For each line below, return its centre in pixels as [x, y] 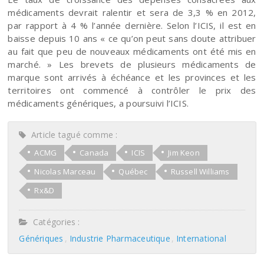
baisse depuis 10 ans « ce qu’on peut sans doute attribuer [132, 38]
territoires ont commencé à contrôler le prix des [132, 90]
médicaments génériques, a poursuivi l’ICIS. [98, 103]
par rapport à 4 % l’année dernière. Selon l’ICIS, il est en [132, 25]
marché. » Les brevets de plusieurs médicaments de [132, 64]
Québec [133, 171]
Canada [94, 152]
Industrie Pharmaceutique [120, 238]
